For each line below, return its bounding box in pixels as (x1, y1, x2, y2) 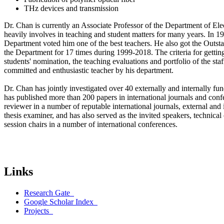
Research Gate (24, 188, 70, 197)
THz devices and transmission (24, 3, 118, 12)
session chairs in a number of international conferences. (4, 119, 177, 128)
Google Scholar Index (24, 197, 93, 206)
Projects (24, 206, 49, 215)
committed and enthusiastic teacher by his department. (4, 65, 173, 74)
